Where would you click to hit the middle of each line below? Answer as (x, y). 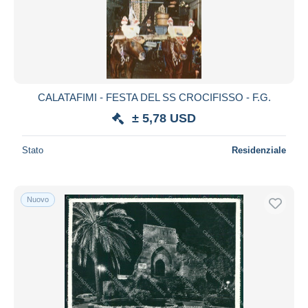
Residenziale (259, 150)
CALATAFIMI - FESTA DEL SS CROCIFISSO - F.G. (154, 97)
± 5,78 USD (164, 118)
